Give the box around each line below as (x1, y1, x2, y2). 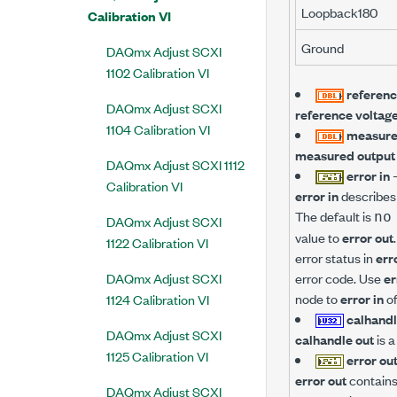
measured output (295, 145, 395, 164)
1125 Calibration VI (106, 346, 208, 365)
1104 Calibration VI (106, 120, 210, 138)
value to (295, 228, 342, 246)
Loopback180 (301, 3, 378, 21)
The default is (295, 206, 374, 225)
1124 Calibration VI (106, 290, 209, 308)
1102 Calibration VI (106, 63, 209, 82)
